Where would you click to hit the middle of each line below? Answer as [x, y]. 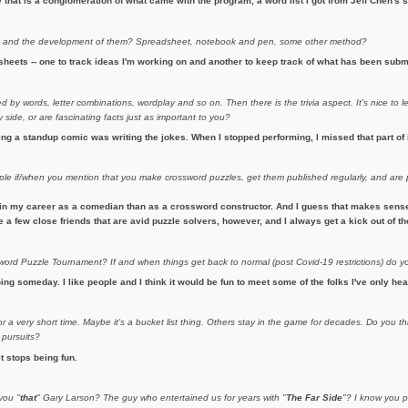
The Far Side [314, 398]
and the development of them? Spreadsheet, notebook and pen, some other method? [184, 41]
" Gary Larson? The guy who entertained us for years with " [161, 398]
